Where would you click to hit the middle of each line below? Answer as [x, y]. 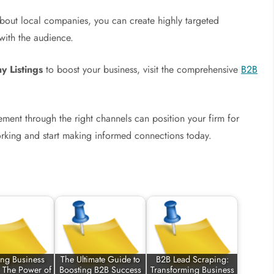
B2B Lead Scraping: [192, 260]
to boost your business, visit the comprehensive [142, 69]
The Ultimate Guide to [101, 260]
